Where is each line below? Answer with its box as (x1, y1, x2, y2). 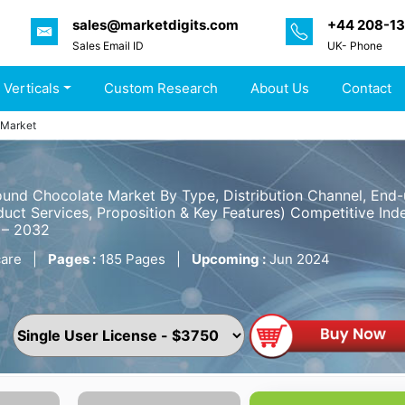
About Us (250, 80, 310, 98)
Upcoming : (192, 250, 266, 268)
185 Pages (96, 250, 169, 268)
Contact (342, 80, 392, 98)
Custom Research (104, 80, 219, 98)
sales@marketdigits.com (72, 15, 239, 33)
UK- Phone (327, 38, 382, 52)
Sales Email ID (72, 38, 144, 52)
